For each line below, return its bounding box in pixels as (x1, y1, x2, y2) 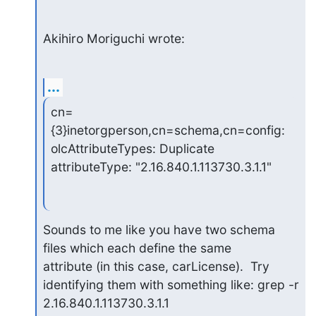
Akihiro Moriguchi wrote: (42, 30, 185, 46)
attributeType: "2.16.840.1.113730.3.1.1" (50, 159, 272, 175)
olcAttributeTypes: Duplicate (50, 141, 214, 157)
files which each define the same (42, 241, 231, 255)
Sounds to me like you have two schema (42, 222, 275, 237)
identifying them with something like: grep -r (42, 277, 299, 292)
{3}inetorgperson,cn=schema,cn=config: (50, 123, 285, 138)
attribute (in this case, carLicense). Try (42, 259, 269, 274)
